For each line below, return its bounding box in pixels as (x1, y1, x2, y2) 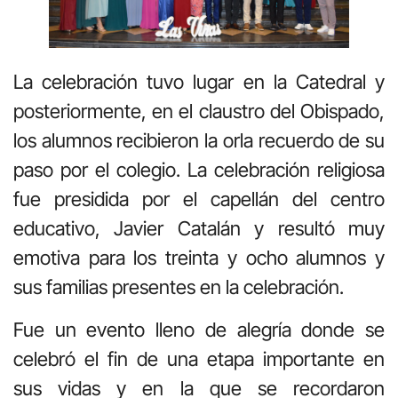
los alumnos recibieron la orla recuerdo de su (13, 129, 385, 153)
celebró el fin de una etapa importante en (13, 346, 385, 370)
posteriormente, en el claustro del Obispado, (13, 99, 385, 123)
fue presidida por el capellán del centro (13, 187, 385, 211)
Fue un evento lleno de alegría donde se (13, 317, 385, 341)
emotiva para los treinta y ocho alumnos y (13, 246, 385, 270)
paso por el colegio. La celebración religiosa (13, 158, 385, 182)
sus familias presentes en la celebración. (13, 275, 344, 299)
